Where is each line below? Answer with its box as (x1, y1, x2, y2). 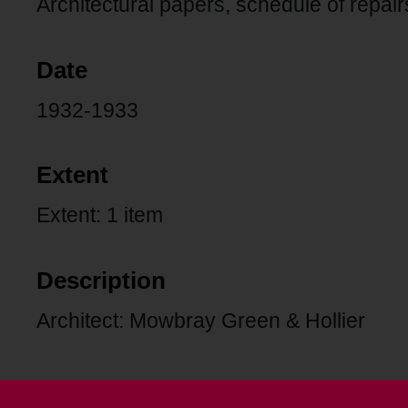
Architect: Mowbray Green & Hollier (36, 308, 365, 332)
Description (36, 267, 166, 293)
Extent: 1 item (36, 203, 163, 228)
